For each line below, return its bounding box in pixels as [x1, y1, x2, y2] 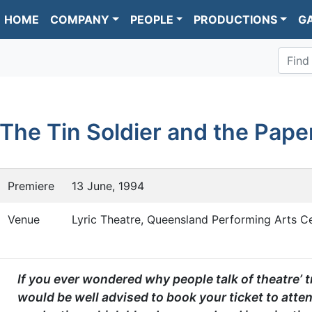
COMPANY [50, 13, 109, 26]
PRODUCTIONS [194, 13, 278, 26]
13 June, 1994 [72, 179, 144, 194]
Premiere [8, 179, 54, 194]
